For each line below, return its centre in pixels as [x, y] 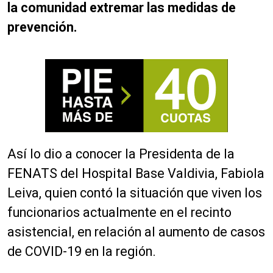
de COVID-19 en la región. [82, 252]
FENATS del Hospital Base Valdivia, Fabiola [136, 174]
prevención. [42, 27]
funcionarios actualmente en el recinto [119, 213]
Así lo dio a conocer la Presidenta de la [121, 154]
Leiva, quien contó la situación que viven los [135, 193]
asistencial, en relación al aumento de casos [136, 232]
